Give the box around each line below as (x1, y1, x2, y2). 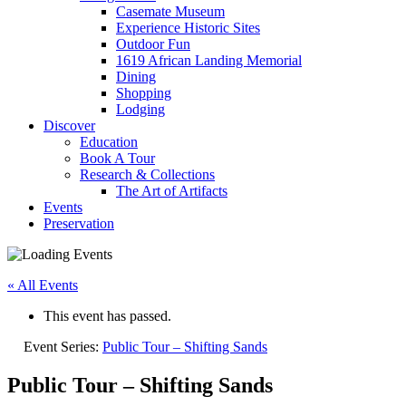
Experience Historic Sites (116, 20, 260, 35)
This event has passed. (43, 308, 171, 324)
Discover (43, 118, 95, 133)
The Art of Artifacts (116, 183, 227, 198)
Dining (116, 69, 156, 84)
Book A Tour (80, 150, 155, 166)
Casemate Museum (116, 4, 225, 19)
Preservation (43, 216, 114, 231)
